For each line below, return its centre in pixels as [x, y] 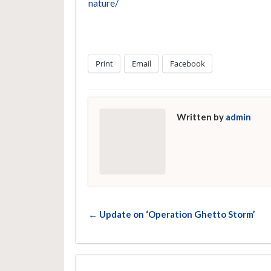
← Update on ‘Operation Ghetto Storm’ [171, 214]
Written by [201, 117]
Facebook [187, 64]
